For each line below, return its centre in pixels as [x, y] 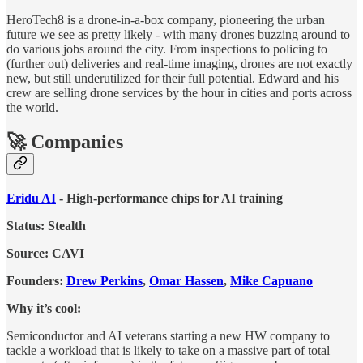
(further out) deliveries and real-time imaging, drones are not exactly [179, 64]
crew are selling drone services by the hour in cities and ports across [179, 93]
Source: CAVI [45, 254]
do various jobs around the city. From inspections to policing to [167, 49]
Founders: [36, 281]
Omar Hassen [186, 281]
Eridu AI [31, 199]
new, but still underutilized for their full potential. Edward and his [173, 79]
